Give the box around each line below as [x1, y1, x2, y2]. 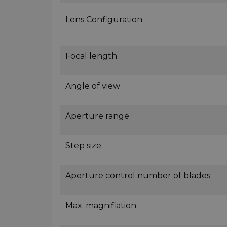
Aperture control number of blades [65, 170, 210, 180]
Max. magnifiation [65, 200, 136, 210]
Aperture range [65, 110, 129, 121]
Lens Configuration [65, 14, 142, 24]
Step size [65, 140, 101, 150]
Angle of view [65, 81, 120, 91]
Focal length [65, 51, 117, 61]
